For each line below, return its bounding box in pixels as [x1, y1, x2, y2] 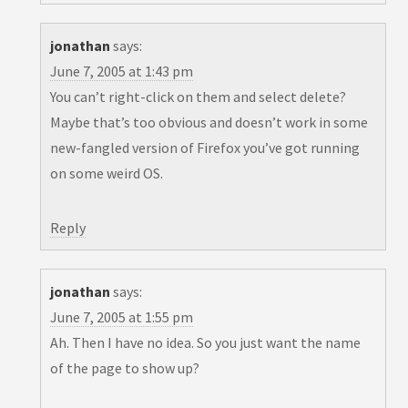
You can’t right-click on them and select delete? [50, 87, 346, 107]
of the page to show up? [50, 359, 199, 378]
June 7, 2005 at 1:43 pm [50, 62, 193, 81]
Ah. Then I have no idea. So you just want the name [50, 333, 361, 352]
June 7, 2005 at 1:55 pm [50, 308, 193, 327]
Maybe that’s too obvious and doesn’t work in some [50, 113, 368, 132]
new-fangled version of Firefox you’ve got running [50, 138, 360, 158]
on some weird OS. [50, 164, 163, 183]
